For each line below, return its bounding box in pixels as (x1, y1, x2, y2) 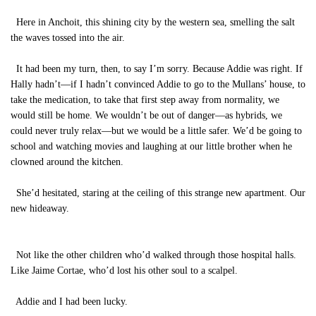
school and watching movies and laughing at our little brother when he (11, 141, 292, 152)
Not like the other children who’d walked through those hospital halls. (11, 250, 296, 260)
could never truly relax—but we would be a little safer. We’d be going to (11, 126, 302, 136)
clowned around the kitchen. (11, 157, 123, 167)
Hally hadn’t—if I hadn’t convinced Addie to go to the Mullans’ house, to (11, 79, 305, 90)
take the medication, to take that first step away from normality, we (11, 95, 279, 105)
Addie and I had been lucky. (11, 296, 128, 307)
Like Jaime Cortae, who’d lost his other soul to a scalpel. (11, 265, 238, 276)
